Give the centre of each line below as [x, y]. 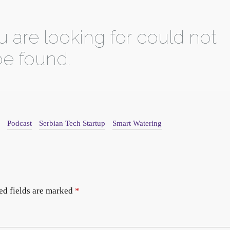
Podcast [20, 123]
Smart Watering [137, 123]
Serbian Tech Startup [72, 123]
